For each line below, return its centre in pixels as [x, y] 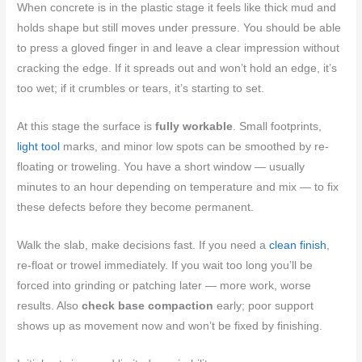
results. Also [50, 305]
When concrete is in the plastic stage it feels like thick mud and [177, 8]
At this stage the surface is [86, 126]
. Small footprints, [278, 126]
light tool [39, 146]
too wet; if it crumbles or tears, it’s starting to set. [141, 88]
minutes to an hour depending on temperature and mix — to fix [178, 187]
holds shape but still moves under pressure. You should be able [179, 28]
